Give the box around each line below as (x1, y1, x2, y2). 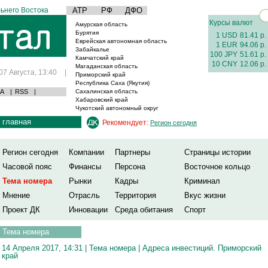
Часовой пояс (2, 162, 52, 171)
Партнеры (115, 148, 150, 157)
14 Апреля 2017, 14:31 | (2, 243, 89, 252)
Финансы (69, 162, 101, 171)
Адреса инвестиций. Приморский (142, 243, 261, 252)
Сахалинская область (75, 88, 138, 95)
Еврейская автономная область (75, 38, 167, 44)
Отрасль (69, 191, 100, 200)
